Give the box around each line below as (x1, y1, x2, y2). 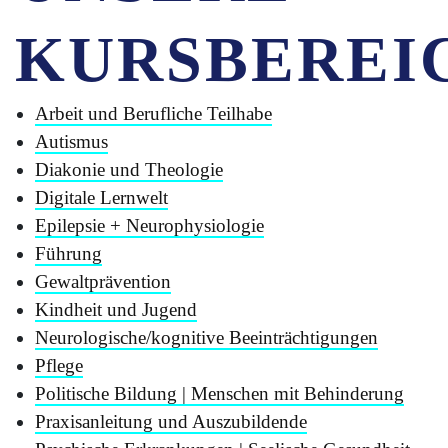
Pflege (35, 355, 83, 376)
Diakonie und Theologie (35, 159, 223, 180)
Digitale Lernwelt (35, 187, 168, 208)
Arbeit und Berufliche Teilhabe (35, 103, 272, 124)
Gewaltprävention (35, 271, 171, 292)
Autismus (35, 131, 108, 152)
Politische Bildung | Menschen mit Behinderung (35, 383, 404, 404)
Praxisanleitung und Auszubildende (35, 411, 307, 432)
